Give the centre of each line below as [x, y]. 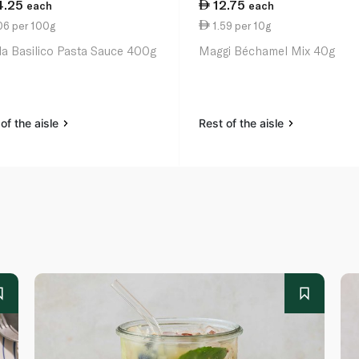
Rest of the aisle [243, 123]
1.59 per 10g [241, 25]
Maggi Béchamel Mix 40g [267, 51]
